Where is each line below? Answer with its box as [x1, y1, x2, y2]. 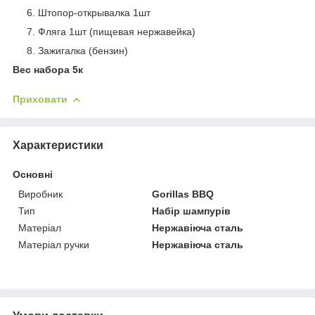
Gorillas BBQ [152, 188, 214, 200]
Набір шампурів [152, 205, 231, 217]
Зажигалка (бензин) [38, 44, 128, 56]
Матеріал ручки [18, 238, 89, 250]
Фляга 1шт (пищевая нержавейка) [38, 25, 195, 37]
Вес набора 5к [13, 63, 83, 75]
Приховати [13, 93, 67, 105]
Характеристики [13, 139, 103, 151]
